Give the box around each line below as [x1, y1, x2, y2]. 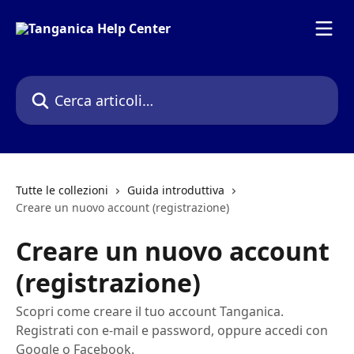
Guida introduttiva [127, 183, 224, 198]
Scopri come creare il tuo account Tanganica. [16, 303, 284, 320]
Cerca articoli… [15, 76, 104, 93]
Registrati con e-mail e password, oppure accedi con [16, 322, 328, 339]
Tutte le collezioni [16, 183, 108, 198]
